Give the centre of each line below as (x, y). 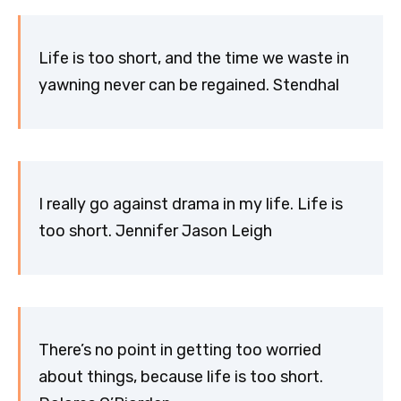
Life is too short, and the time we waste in (194, 59)
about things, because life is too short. (181, 377)
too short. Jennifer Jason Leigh (155, 231)
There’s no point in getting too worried (180, 350)
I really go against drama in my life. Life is (191, 205)
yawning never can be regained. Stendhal (189, 85)
